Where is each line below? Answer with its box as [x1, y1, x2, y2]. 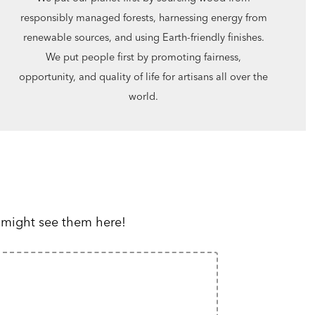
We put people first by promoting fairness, [46, 51, 242, 64]
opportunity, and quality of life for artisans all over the [19, 70, 269, 84]
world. [129, 90, 159, 103]
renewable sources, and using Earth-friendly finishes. [22, 31, 264, 44]
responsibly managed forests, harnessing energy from [20, 11, 267, 25]
